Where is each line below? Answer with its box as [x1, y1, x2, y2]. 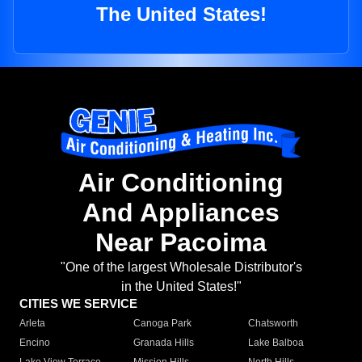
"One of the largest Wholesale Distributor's [60, 260, 302, 275]
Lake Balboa [247, 337, 304, 349]
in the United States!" [120, 280, 242, 294]
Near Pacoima [95, 228, 267, 258]
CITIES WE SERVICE [19, 297, 137, 311]
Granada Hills [133, 337, 195, 349]
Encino [19, 337, 50, 349]
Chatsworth [247, 318, 298, 330]
